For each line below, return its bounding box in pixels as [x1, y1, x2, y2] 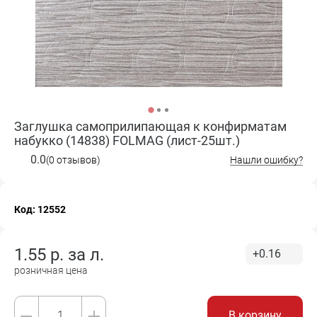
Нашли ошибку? [230, 154, 303, 166]
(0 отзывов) [46, 154, 100, 166]
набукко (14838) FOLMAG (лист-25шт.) [14, 133, 240, 148]
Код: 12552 [14, 204, 66, 215]
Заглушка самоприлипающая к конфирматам [14, 119, 287, 134]
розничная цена [14, 265, 88, 276]
